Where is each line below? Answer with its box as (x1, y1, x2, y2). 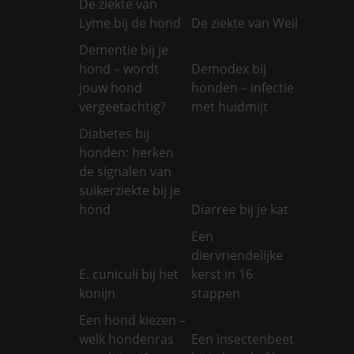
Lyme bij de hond (79, 13, 181, 32)
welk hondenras (79, 330, 174, 348)
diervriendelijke (191, 246, 284, 264)
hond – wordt (79, 59, 159, 77)
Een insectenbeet (191, 330, 295, 348)
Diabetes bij (79, 124, 149, 142)
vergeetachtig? (79, 97, 166, 115)
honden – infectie (191, 78, 295, 96)
